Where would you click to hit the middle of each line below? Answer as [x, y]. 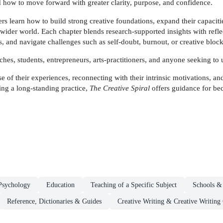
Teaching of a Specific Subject [134, 185]
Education [60, 185]
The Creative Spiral [120, 88]
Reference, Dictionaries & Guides [54, 202]
